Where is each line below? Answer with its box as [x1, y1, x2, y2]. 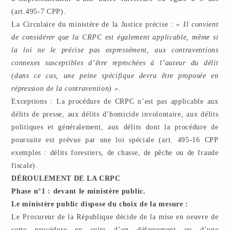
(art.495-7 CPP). [11, 8, 66, 15]
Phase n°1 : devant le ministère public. [11, 187, 146, 195]
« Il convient [173, 21, 219, 28]
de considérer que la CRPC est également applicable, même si [11, 33, 219, 41]
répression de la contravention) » [11, 85, 119, 92]
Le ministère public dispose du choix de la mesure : [11, 200, 189, 208]
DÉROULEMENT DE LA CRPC [11, 175, 121, 182]
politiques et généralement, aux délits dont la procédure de [11, 123, 219, 131]
